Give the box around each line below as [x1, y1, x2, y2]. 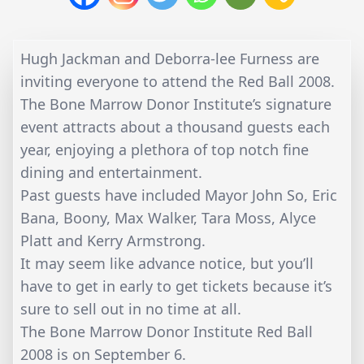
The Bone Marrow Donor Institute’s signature [20, 93, 331, 114]
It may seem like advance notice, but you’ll [20, 253, 314, 273]
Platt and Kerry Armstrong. [20, 230, 206, 250]
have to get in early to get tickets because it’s [20, 275, 332, 296]
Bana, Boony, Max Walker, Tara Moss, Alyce [20, 207, 316, 227]
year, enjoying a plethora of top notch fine [20, 139, 309, 159]
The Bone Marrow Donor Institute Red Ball [20, 321, 313, 341]
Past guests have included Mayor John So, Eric [20, 184, 337, 205]
